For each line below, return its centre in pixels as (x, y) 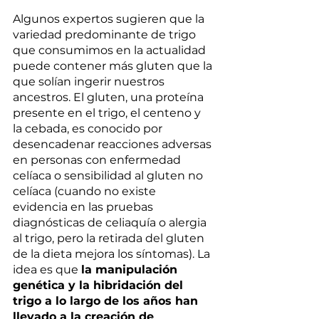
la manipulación (131, 270)
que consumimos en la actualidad (111, 51)
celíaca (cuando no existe (86, 192)
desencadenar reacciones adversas (114, 145)
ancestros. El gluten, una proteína (110, 98)
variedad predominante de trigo (106, 35)
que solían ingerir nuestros (90, 82)
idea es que (47, 270)
